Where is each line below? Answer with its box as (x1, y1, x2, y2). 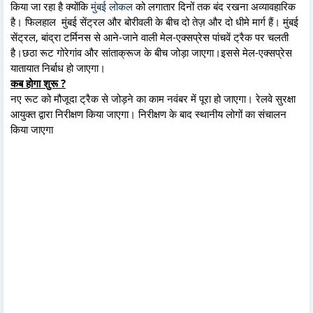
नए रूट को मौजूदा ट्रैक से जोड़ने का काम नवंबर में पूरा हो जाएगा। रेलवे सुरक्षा (10, 92, 296, 106)
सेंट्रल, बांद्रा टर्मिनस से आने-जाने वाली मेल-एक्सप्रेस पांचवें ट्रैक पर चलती (10, 30, 289, 45)
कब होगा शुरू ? (10, 76, 66, 91)
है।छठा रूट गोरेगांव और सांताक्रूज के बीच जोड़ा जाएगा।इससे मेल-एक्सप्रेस (10, 45, 292, 60)
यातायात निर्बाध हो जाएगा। (10, 61, 105, 75)
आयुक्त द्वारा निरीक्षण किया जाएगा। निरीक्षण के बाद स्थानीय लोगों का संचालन (10, 107, 286, 122)
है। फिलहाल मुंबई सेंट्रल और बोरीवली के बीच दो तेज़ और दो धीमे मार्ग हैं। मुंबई (10, 15, 298, 29)
